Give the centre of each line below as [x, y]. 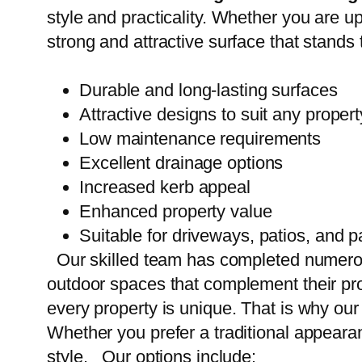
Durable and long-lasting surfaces [208, 90]
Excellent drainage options [181, 163]
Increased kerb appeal [165, 187]
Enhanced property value [176, 212]
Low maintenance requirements [200, 139]
